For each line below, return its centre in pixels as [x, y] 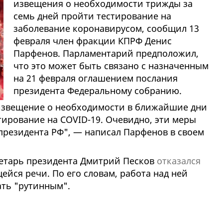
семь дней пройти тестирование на [92, 16]
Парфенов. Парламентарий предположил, [106, 54]
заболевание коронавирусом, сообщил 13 [106, 29]
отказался [178, 161]
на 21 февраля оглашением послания [95, 78]
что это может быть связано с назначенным [111, 66]
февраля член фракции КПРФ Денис [92, 41]
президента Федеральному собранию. [97, 91]
